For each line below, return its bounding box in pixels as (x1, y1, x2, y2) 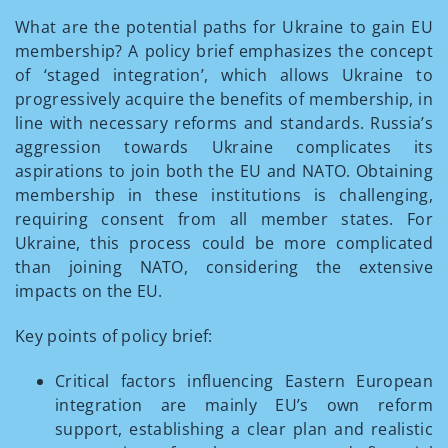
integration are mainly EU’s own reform (55, 394, 433, 416)
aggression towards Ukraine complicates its (15, 136, 433, 158)
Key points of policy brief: (15, 325, 213, 347)
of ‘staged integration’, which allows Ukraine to (15, 64, 433, 86)
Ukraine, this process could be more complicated (15, 232, 433, 254)
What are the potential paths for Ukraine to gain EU (15, 16, 433, 38)
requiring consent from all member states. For (15, 208, 433, 230)
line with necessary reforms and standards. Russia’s (15, 112, 433, 134)
